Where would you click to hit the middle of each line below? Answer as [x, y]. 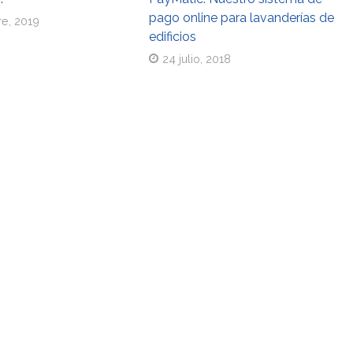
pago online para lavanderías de [242, 17]
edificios [173, 36]
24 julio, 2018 [197, 59]
